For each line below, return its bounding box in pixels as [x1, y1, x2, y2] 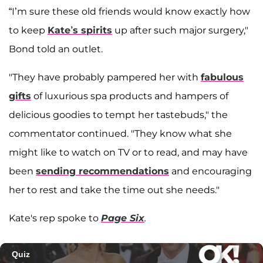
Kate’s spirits [48, 25, 112, 36]
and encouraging [169, 166, 252, 177]
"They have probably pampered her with [9, 72, 201, 83]
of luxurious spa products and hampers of [31, 90, 228, 102]
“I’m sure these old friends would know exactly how [9, 6, 250, 18]
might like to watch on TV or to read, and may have [9, 147, 248, 159]
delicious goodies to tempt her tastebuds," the [9, 109, 228, 121]
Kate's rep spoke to [9, 213, 101, 224]
